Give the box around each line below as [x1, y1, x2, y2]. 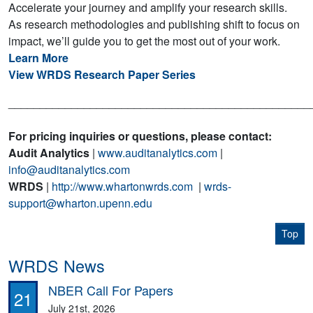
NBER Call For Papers [48, 281, 173, 300]
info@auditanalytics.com [8, 161, 130, 178]
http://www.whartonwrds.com [52, 178, 193, 195]
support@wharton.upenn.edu [8, 195, 152, 212]
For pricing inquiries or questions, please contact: [8, 128, 272, 145]
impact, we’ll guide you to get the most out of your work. [8, 33, 280, 50]
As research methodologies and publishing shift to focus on [8, 16, 300, 33]
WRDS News [8, 254, 105, 278]
